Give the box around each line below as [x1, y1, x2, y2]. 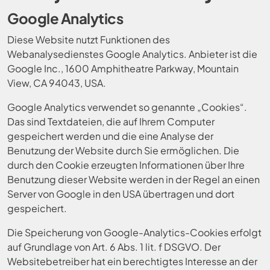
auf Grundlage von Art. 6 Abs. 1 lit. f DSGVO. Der [7, 240, 221, 253]
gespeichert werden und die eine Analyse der [7, 130, 213, 142]
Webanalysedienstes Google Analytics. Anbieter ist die [7, 48, 257, 60]
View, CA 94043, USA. [7, 77, 106, 89]
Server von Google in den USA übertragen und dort [7, 187, 234, 200]
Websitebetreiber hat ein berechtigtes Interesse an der [7, 255, 257, 268]
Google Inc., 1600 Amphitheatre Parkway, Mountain [7, 62, 239, 75]
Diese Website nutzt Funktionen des [7, 33, 170, 46]
